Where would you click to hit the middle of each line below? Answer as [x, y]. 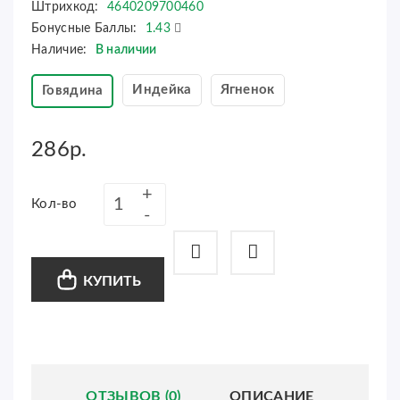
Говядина [73, 91]
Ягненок [247, 90]
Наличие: [61, 50]
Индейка [162, 90]
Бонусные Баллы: [86, 29]
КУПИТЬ [112, 281]
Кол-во [54, 204]
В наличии [126, 50]
